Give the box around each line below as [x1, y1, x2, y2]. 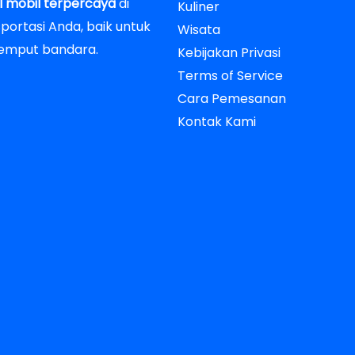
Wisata [177, 20, 220, 39]
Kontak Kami [177, 112, 256, 131]
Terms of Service [177, 66, 283, 85]
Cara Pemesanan [177, 89, 286, 108]
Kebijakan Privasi [177, 43, 281, 62]
